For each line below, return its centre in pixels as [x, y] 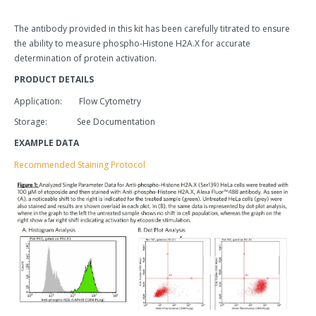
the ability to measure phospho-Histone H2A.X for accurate [132, 43]
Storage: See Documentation [85, 122]
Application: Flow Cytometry [78, 101]
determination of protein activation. [85, 58]
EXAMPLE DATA [47, 143]
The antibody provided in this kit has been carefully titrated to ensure [152, 29]
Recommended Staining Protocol [80, 165]
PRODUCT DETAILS [54, 79]
